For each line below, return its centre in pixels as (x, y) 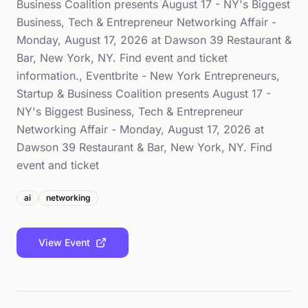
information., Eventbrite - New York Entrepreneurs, (148, 76)
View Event (64, 242)
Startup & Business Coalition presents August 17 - (144, 93)
